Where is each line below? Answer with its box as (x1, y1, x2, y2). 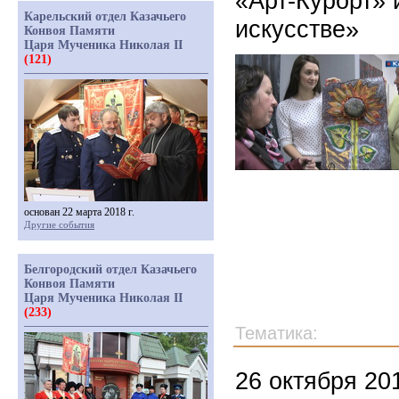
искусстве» (235, 15, 359, 43)
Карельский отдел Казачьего (24, 10, 186, 23)
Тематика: (235, 323, 318, 343)
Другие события (24, 219, 94, 230)
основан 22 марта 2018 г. (24, 206, 134, 218)
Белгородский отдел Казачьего (24, 263, 197, 276)
